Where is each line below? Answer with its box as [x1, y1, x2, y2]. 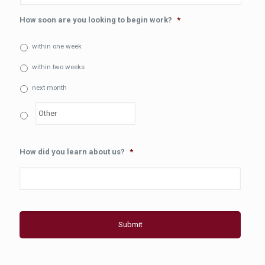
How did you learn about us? [20, 147, 125, 157]
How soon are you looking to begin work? [20, 15, 172, 25]
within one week [32, 42, 82, 50]
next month [32, 83, 67, 92]
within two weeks [32, 63, 85, 71]
